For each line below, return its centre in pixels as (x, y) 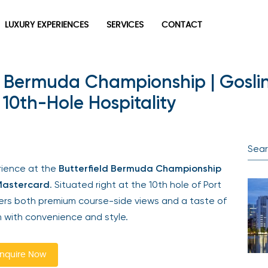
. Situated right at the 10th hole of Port (135, 185)
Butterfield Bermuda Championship (140, 168)
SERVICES (125, 25)
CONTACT (182, 25)
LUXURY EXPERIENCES (47, 25)
